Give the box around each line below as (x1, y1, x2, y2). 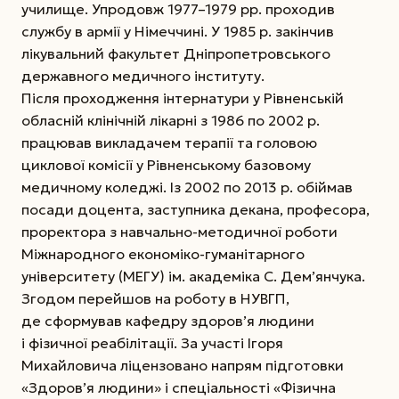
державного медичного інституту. (21, 66, 265, 85)
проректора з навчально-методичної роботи (21, 222, 338, 240)
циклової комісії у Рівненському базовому (21, 155, 311, 174)
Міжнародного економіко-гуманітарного (21, 244, 305, 263)
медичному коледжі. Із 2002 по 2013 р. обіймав (21, 177, 353, 196)
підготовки (265, 355, 344, 374)
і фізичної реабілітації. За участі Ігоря (21, 333, 283, 352)
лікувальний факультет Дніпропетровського (21, 44, 330, 62)
